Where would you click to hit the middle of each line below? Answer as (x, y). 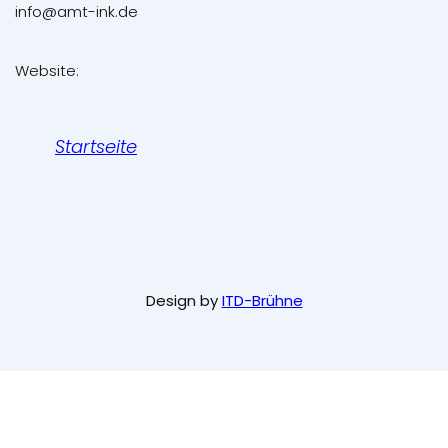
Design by (183, 300)
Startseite (96, 146)
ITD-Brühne (262, 300)
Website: (47, 70)
